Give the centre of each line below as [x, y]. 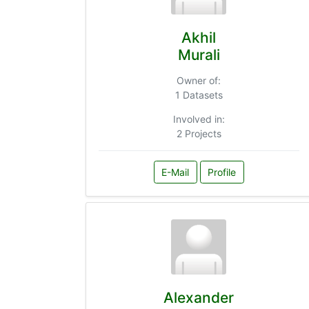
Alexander [199, 298]
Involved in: [199, 119]
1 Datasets [199, 94]
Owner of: [199, 80]
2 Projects [199, 133]
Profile [222, 172]
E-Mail [175, 172]
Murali [199, 54]
